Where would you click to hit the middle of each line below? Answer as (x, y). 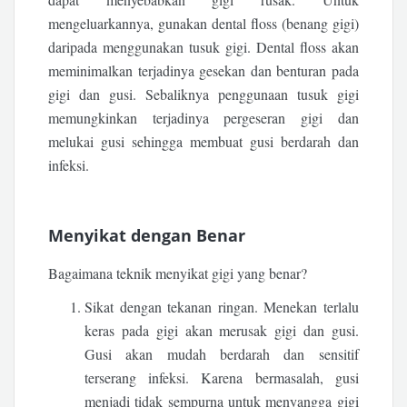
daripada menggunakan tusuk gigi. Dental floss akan (203, 47)
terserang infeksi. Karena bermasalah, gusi (222, 378)
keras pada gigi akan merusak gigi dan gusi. (222, 331)
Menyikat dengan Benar (147, 235)
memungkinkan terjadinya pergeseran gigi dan (203, 118)
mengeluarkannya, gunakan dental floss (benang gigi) (203, 23)
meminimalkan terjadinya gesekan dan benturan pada (203, 70)
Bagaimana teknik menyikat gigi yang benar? (178, 273)
